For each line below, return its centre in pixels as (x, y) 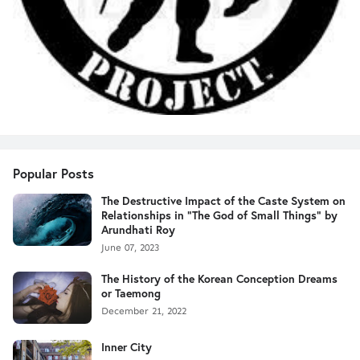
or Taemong (131, 293)
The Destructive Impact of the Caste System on (223, 200)
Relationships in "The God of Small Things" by (219, 215)
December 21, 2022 (144, 311)
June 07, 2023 (130, 247)
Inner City (127, 347)
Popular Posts (53, 173)
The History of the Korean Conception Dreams (219, 278)
